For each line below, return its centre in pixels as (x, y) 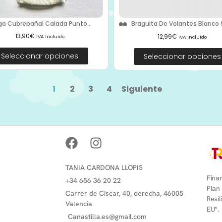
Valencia (79, 204)
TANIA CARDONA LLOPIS (104, 168)
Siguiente (141, 89)
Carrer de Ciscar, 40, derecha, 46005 (124, 194)
